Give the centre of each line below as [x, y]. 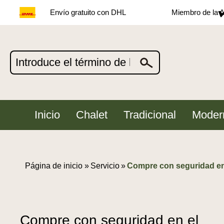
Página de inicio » [57, 166]
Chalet [91, 115]
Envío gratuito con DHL [88, 12]
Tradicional [149, 115]
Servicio [105, 166]
